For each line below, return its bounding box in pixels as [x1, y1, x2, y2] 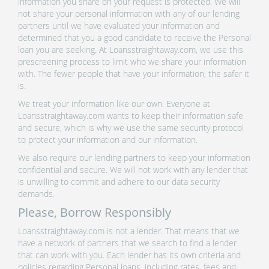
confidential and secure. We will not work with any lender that [18, 163, 248, 175]
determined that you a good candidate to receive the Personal [18, 31, 251, 43]
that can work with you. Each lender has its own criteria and [18, 249, 241, 261]
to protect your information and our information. [18, 133, 198, 145]
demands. [18, 187, 55, 199]
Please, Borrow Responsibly [18, 204, 171, 220]
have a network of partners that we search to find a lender [18, 237, 237, 249]
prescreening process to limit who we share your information [18, 55, 246, 67]
